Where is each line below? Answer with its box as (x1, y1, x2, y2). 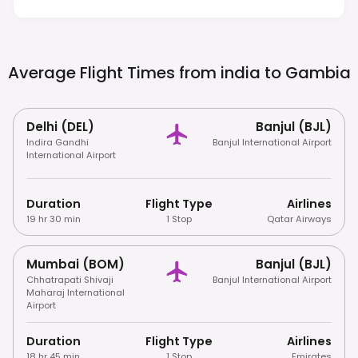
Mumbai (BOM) (26, 255, 125, 272)
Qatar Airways (266, 212, 332, 225)
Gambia (284, 61, 351, 84)
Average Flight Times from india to (7, 61, 281, 84)
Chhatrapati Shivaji (26, 272, 113, 286)
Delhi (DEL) (26, 117, 94, 135)
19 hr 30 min (26, 212, 81, 225)
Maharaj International (26, 285, 125, 299)
